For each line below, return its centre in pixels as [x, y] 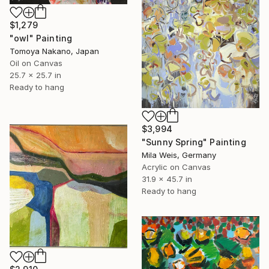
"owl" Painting [41, 38]
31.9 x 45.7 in [167, 179]
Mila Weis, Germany [179, 155]
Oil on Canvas [36, 63]
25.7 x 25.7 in [35, 75]
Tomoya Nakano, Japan [54, 51]
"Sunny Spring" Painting [194, 142]
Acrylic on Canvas [176, 167]
